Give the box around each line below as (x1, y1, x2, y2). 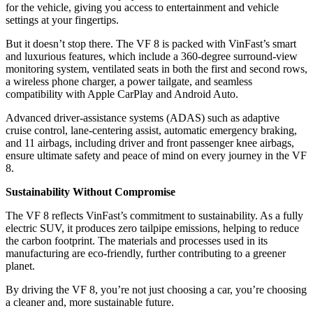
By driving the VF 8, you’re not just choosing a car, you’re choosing (6, 284, 307, 296)
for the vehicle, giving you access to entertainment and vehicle (6, 1, 279, 14)
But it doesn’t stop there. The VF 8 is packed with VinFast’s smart (6, 38, 296, 50)
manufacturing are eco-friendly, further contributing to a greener (6, 247, 286, 260)
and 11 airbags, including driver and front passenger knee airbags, (6, 137, 294, 150)
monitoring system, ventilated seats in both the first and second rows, (6, 63, 307, 75)
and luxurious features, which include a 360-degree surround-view (6, 50, 298, 63)
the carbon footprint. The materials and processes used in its (6, 235, 268, 247)
